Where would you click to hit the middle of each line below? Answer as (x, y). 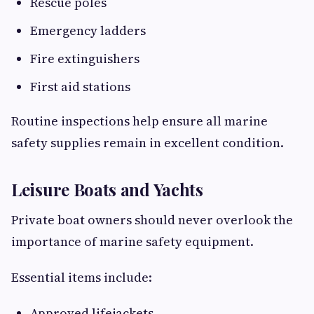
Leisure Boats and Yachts (107, 190)
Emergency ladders (88, 31)
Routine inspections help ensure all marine (139, 121)
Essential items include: (82, 278)
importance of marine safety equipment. (132, 242)
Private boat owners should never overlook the (152, 220)
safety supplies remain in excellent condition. (148, 143)
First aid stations (80, 87)
